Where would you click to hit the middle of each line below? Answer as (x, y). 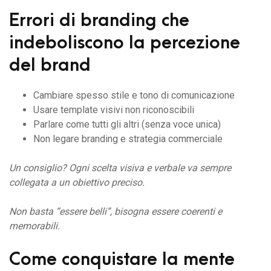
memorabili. (34, 226)
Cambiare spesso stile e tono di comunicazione (134, 96)
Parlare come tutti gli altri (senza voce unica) (127, 125)
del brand (50, 65)
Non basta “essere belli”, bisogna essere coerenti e (116, 212)
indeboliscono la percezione (125, 43)
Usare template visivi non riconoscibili (114, 110)
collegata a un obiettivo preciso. (77, 183)
